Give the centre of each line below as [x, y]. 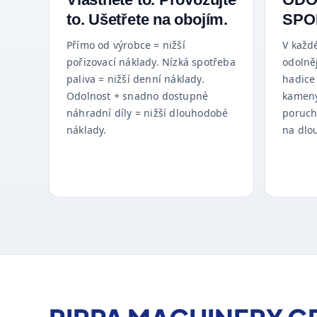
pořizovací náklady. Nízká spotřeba [151, 62]
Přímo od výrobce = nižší [126, 45]
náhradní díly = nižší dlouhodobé [148, 113]
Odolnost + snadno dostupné [138, 96]
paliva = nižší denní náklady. [136, 79]
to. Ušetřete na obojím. [147, 20]
